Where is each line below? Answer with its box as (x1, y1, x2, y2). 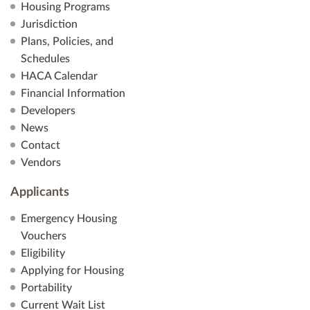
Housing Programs (21, 1, 110, 12)
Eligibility (21, 248, 65, 259)
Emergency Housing (21, 213, 117, 224)
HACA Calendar (21, 71, 98, 82)
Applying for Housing (21, 265, 124, 276)
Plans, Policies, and (21, 36, 113, 47)
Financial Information (21, 88, 125, 99)
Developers (21, 105, 75, 116)
